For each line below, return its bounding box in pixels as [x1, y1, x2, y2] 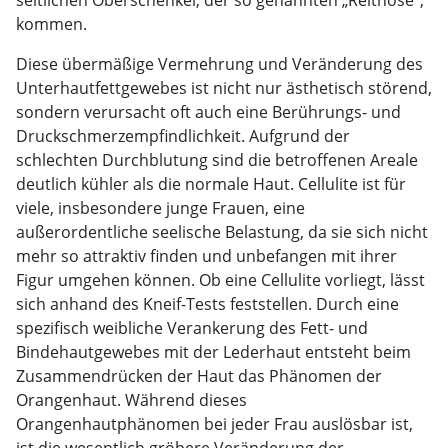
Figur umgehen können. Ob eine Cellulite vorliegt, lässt [16, 268, 425, 291]
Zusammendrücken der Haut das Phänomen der [16, 364, 382, 387]
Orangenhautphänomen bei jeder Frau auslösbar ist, [16, 412, 413, 435]
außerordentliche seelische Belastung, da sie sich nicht [16, 220, 428, 243]
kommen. [16, 12, 87, 35]
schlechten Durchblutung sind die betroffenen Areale [16, 148, 418, 171]
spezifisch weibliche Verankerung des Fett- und [16, 316, 368, 339]
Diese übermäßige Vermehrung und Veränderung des [16, 52, 423, 75]
